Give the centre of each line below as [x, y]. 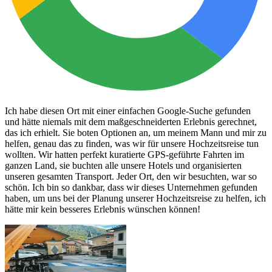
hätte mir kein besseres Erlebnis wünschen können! [103, 209]
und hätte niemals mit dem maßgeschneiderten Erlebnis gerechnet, [131, 121]
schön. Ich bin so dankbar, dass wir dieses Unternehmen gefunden [131, 187]
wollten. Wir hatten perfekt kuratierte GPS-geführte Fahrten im [124, 154]
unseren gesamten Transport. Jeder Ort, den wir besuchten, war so [131, 176]
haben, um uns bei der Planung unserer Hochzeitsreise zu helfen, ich [135, 198]
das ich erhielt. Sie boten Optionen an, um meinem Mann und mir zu [136, 132]
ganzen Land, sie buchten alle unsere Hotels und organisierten [123, 165]
